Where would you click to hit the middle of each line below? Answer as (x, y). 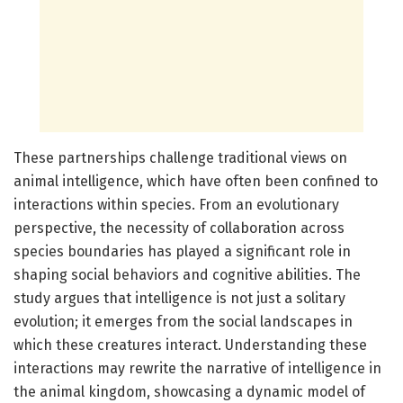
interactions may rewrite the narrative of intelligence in (197, 369)
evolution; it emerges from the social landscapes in (183, 322)
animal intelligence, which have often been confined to (196, 182)
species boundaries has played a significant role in (182, 252)
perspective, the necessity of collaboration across (179, 228)
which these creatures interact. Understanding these (190, 345)
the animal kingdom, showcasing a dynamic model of (189, 392)
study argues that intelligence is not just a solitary (179, 299)
